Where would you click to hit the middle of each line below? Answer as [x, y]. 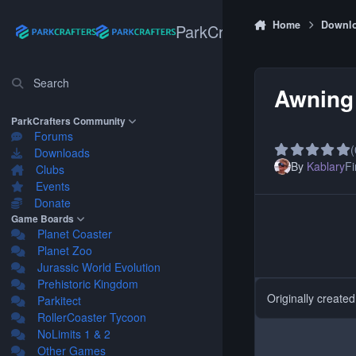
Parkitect [60, 300]
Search [51, 83]
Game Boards [43, 219]
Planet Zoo [65, 250]
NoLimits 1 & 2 [74, 334]
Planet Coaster [75, 234]
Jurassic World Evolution [99, 267]
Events [53, 186]
